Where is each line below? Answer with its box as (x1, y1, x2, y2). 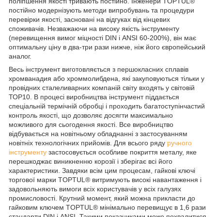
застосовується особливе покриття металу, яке (46, 148, 197, 156)
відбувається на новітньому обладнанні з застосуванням (9, 129, 187, 138)
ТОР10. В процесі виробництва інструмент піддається (9, 93, 179, 101)
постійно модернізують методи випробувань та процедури (9, 6, 194, 14)
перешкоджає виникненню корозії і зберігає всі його (9, 157, 172, 165)
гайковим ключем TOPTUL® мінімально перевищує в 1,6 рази (9, 203, 206, 211)
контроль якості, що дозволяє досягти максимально (9, 111, 173, 119)
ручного (167, 139, 192, 147)
